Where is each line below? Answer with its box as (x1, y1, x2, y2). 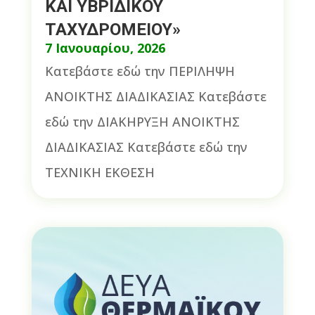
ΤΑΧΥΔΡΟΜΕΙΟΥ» (44, 19, 181, 39)
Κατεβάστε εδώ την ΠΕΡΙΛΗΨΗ (44, 62, 235, 79)
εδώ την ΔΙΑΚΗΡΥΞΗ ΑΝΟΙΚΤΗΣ (44, 112, 240, 130)
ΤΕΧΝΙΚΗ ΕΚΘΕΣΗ (44, 163, 155, 181)
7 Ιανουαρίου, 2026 (44, 39, 165, 56)
